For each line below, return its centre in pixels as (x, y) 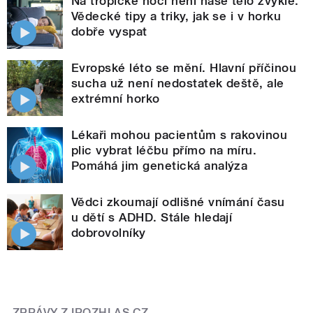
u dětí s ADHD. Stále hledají (152, 218)
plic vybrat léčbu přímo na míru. (164, 151)
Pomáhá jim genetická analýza (160, 166)
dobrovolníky (109, 233)
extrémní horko (116, 99)
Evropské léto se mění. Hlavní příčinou (184, 68)
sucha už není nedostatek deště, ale (178, 83)
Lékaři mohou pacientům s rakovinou (180, 135)
